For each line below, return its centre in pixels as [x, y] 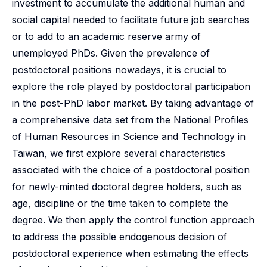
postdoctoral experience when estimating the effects [130, 253]
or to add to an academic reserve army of [106, 36]
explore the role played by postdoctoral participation [131, 86]
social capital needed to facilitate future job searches [131, 20]
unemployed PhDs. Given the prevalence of [111, 53]
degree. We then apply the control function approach [133, 220]
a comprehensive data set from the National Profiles [130, 120]
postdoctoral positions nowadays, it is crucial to [119, 70]
